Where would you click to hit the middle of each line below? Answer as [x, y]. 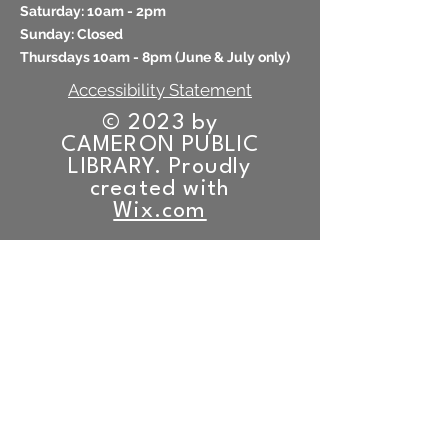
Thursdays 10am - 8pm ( [99, 57]
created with [160, 189]
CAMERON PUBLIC [160, 145]
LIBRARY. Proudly [160, 167]
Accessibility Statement [160, 90]
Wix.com [160, 211]
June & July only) [234, 57]
